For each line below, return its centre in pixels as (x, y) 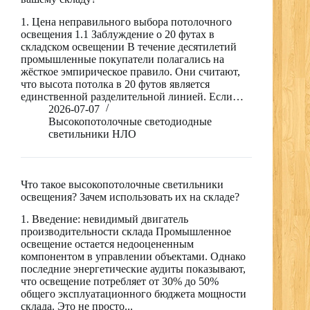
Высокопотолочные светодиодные (130, 121)
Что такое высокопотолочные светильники (122, 184)
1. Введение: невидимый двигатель (104, 219)
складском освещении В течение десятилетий (129, 46)
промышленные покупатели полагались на (122, 59)
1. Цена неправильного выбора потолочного (126, 21)
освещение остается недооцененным (107, 244)
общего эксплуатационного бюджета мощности (134, 294)
